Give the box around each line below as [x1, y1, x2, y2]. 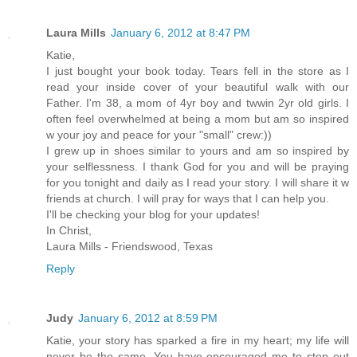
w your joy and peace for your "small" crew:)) [46, 128, 272, 142]
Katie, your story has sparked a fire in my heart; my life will [46, 334, 349, 347]
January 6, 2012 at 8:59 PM [78, 312, 218, 325]
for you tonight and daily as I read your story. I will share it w [46, 176, 349, 190]
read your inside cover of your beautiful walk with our [46, 80, 349, 94]
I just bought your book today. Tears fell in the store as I [46, 65, 349, 78]
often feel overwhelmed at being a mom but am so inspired [46, 112, 349, 126]
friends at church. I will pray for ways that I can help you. [46, 192, 329, 206]
